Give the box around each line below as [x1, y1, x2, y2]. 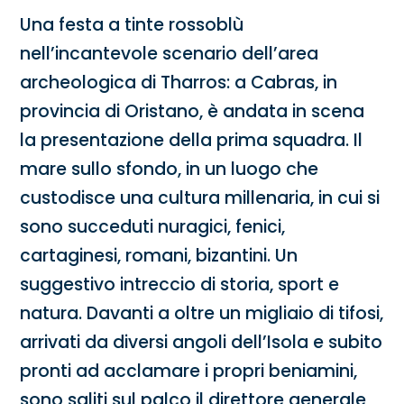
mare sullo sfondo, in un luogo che [20, 157, 319, 182]
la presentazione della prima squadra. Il [20, 128, 363, 153]
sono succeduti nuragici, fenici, [20, 215, 286, 240]
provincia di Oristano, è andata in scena [20, 99, 365, 124]
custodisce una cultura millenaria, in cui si [20, 186, 381, 211]
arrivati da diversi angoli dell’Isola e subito [20, 330, 383, 355]
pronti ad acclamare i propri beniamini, [20, 359, 358, 384]
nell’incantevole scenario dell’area [20, 41, 319, 67]
